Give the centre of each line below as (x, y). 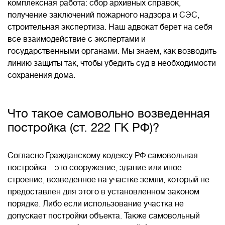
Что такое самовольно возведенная (109, 114)
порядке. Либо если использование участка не (96, 204)
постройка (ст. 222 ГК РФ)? (83, 128)
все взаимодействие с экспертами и (77, 39)
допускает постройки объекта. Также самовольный (104, 216)
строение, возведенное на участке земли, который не (108, 180)
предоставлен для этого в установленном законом (103, 192)
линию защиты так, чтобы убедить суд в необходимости (112, 63)
